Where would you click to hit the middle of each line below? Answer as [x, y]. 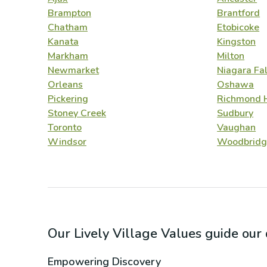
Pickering [68, 99]
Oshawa [236, 85]
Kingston [237, 42]
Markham [68, 56]
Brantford [239, 13]
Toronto [65, 128]
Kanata [63, 42]
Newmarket [73, 70]
